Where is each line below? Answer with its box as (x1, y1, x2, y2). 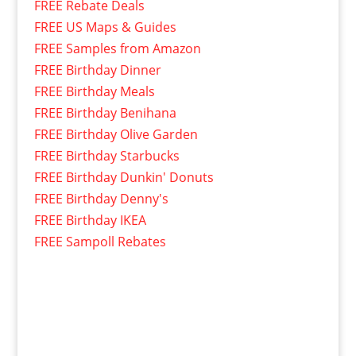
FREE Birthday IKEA (33, 211, 146, 229)
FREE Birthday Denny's (33, 190, 168, 207)
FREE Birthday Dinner (33, 61, 161, 79)
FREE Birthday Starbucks (33, 147, 180, 164)
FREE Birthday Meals (33, 83, 155, 100)
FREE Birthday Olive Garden (33, 126, 198, 143)
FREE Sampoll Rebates (33, 233, 166, 250)
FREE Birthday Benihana (33, 104, 176, 122)
